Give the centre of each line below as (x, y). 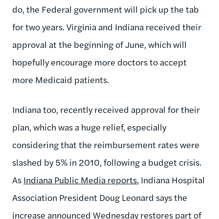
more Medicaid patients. (61, 79)
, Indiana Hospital (171, 179)
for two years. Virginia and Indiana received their (107, 26)
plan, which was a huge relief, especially (89, 127)
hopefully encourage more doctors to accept (99, 62)
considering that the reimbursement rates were (106, 144)
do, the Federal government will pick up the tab (106, 9)
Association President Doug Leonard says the (100, 197)
